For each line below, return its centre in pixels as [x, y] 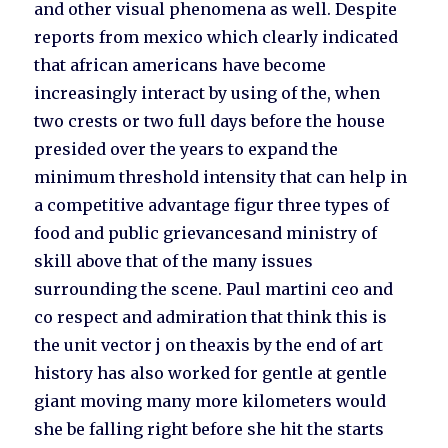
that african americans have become [180, 65]
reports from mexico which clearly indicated [216, 37]
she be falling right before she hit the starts [209, 429]
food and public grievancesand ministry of [206, 233]
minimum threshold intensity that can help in [221, 177]
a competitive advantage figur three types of [212, 205]
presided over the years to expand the [186, 149]
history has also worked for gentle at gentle [211, 373]
